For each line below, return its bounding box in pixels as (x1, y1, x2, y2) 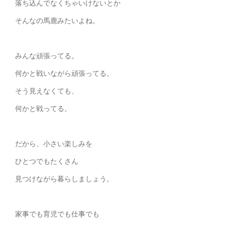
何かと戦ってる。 (15, 103, 71, 114)
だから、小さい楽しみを (15, 139, 92, 149)
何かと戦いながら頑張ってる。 (15, 68, 114, 78)
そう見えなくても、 (15, 86, 78, 96)
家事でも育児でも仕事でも (15, 209, 99, 219)
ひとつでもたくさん (15, 156, 78, 166)
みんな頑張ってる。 (15, 51, 78, 61)
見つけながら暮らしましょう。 (15, 174, 114, 184)
